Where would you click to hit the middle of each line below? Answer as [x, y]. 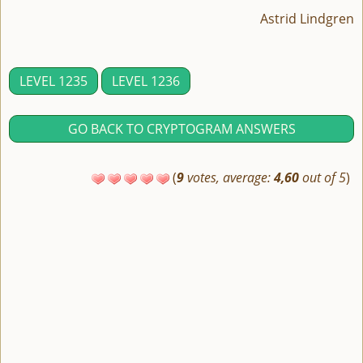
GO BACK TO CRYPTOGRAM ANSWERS [181, 129]
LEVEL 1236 [146, 81]
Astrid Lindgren [307, 19]
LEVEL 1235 [53, 81]
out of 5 [322, 177]
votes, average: [229, 177]
